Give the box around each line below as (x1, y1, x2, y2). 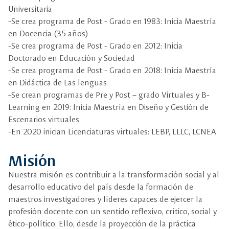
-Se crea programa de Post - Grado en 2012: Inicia (8, 41, 182, 51)
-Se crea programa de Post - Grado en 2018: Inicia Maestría (8, 65, 216, 75)
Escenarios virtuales (8, 114, 79, 124)
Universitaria (8, 4, 52, 14)
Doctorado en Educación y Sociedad (8, 53, 135, 63)
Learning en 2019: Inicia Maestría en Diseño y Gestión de (8, 102, 209, 112)
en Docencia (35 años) (8, 29, 88, 38)
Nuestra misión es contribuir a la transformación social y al (8, 170, 219, 179)
